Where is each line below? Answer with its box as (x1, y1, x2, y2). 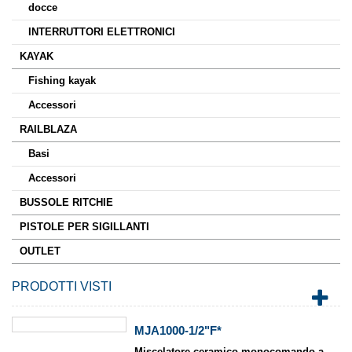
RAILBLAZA (20, 123, 77, 135)
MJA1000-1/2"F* (134, 324, 222, 337)
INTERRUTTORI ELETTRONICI (28, 26, 175, 38)
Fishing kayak (28, 75, 96, 86)
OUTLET (20, 245, 60, 257)
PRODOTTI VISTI (12, 280, 112, 293)
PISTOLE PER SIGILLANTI (20, 221, 149, 233)
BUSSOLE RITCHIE (20, 196, 113, 208)
